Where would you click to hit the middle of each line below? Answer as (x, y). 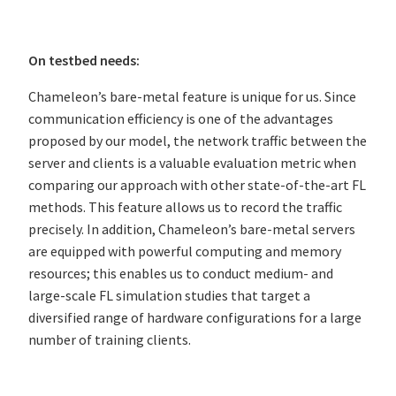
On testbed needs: (85, 61)
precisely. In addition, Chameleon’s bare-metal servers (192, 229)
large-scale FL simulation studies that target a (169, 296)
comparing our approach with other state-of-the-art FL (197, 185)
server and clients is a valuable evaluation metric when (192, 163)
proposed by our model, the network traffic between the (198, 141)
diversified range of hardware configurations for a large (195, 318)
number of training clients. (111, 340)
